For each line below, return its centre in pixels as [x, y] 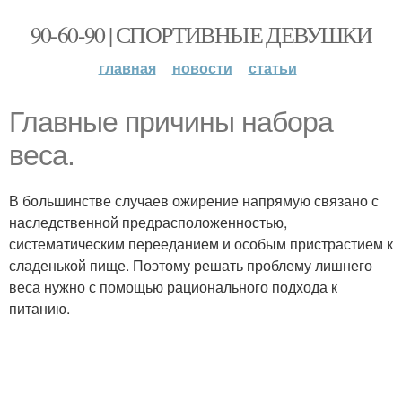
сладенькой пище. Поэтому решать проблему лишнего [191, 265]
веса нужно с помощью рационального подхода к [173, 287]
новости [202, 68]
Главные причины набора [171, 122]
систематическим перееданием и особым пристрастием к [201, 244]
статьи [272, 68]
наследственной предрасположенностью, [148, 222]
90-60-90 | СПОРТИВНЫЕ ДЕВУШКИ [201, 34]
